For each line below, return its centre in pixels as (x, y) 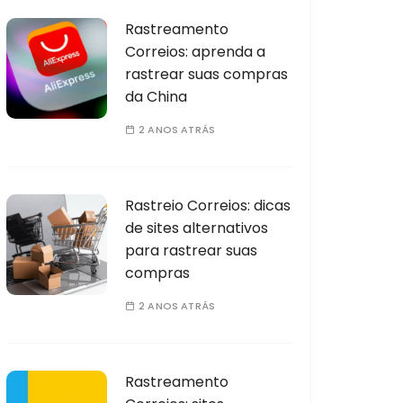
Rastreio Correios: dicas (208, 205)
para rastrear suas (191, 250)
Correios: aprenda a (195, 51)
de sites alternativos (197, 228)
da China (156, 96)
